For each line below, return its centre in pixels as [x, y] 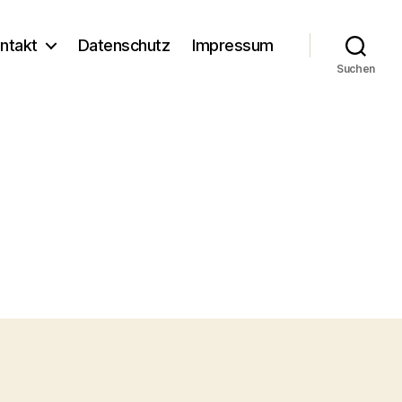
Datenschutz [124, 45]
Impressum [233, 45]
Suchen [356, 69]
